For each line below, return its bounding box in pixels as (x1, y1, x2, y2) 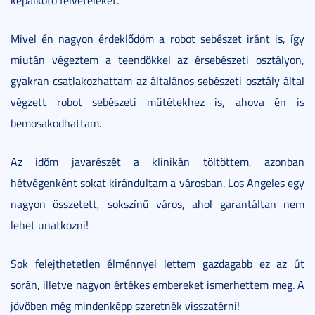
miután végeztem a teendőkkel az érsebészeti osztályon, (11, 52, 304, 68)
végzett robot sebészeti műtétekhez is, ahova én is (11, 94, 304, 110)
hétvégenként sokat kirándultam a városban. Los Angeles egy (11, 175, 304, 191)
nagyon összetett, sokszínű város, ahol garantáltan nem (11, 196, 304, 212)
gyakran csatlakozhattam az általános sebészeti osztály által (11, 73, 304, 89)
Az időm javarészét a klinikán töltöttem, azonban (11, 154, 304, 170)
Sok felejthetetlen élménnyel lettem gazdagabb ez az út (11, 256, 304, 272)
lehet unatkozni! (11, 217, 89, 233)
